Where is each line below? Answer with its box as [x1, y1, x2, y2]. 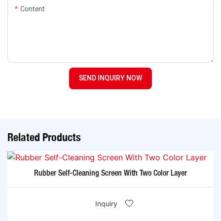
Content [20, 4, 45, 15]
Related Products [7, 131, 81, 144]
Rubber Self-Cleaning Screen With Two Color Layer [34, 170, 187, 177]
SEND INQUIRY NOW [79, 73, 142, 84]
